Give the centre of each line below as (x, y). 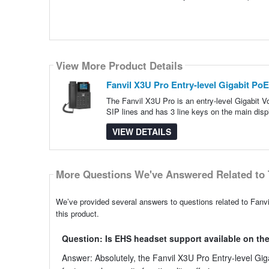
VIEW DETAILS (141, 132)
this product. (77, 213)
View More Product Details (119, 65)
